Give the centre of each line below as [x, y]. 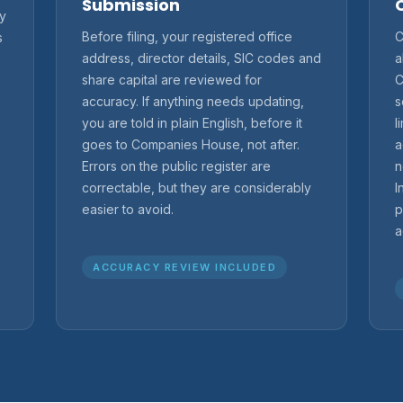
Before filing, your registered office [187, 36]
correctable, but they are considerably [197, 187]
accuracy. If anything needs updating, [193, 101]
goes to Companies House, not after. [191, 144]
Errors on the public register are [176, 166]
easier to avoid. [128, 209]
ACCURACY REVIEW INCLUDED [184, 267]
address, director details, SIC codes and [201, 58]
